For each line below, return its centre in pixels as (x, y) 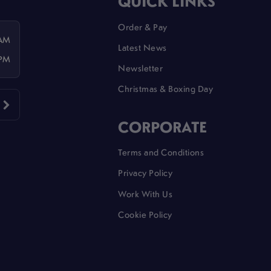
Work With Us (145, 193)
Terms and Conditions (161, 152)
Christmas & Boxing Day (166, 89)
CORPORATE (163, 126)
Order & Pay (143, 26)
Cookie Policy (145, 214)
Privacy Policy (145, 173)
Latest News (142, 47)
